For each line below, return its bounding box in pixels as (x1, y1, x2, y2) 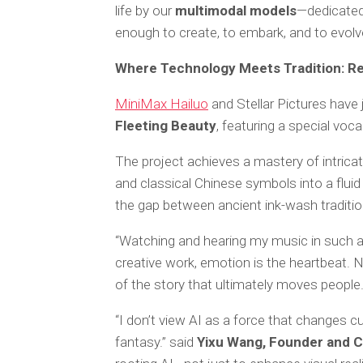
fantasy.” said (115, 334, 197, 350)
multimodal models (175, 2, 297, 19)
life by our (115, 2, 175, 19)
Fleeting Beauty (115, 117, 216, 134)
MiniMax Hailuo (115, 96, 208, 112)
